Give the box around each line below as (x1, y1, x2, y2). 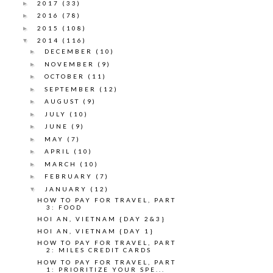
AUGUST (44, 97, 83, 105)
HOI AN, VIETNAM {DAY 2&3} (37, 215, 166, 223)
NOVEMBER (44, 60, 97, 68)
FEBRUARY (44, 172, 96, 180)
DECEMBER (44, 48, 96, 55)
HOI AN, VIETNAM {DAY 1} (37, 227, 154, 235)
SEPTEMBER (44, 85, 99, 93)
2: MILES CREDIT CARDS (46, 246, 152, 254)
